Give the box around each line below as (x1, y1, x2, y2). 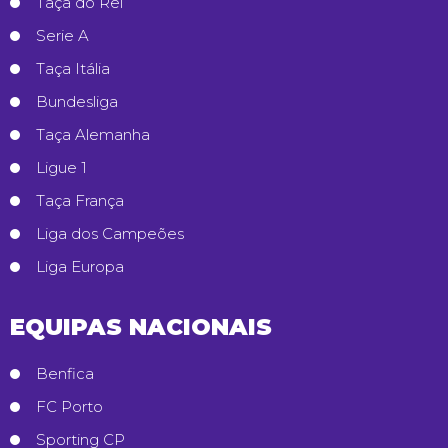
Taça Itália (36, 58, 110, 78)
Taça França (36, 190, 124, 210)
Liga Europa (36, 256, 124, 276)
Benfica (36, 363, 94, 383)
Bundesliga (36, 91, 118, 111)
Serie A (36, 25, 89, 45)
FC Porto (36, 396, 103, 416)
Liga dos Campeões (36, 223, 184, 243)
